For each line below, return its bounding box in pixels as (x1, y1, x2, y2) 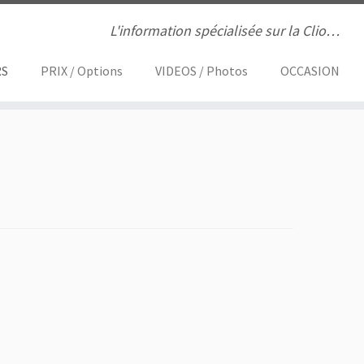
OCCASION (279, 63, 340, 79)
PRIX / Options (40, 63, 123, 79)
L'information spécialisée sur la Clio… (109, 21, 340, 40)
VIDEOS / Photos (154, 63, 248, 79)
